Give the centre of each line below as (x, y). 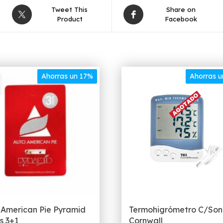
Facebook (181, 19)
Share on (181, 10)
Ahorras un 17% (67, 76)
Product (69, 19)
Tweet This (69, 10)
